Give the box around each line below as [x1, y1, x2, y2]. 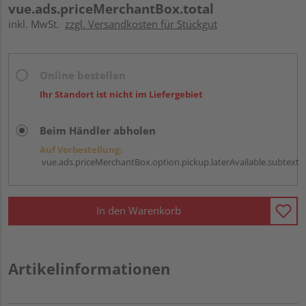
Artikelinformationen [8, 258, 170, 279]
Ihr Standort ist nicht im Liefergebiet [40, 87, 203, 100]
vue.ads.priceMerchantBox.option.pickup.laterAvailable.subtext [40, 155, 299, 168]
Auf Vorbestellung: [40, 143, 122, 156]
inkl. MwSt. [8, 16, 65, 31]
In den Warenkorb [96, 204, 181, 218]
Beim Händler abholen [40, 123, 156, 137]
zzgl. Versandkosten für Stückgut [65, 16, 217, 31]
